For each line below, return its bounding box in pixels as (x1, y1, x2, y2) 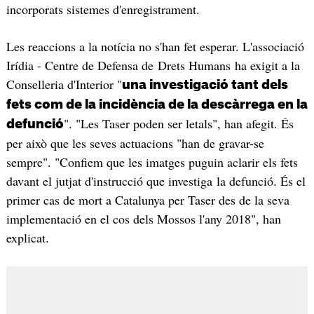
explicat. (6, 229, 49, 247)
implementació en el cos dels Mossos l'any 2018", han (6, 210, 281, 228)
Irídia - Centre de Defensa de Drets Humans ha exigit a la (6, 57, 300, 74)
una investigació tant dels (121, 78, 288, 92)
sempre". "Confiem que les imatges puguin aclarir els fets (6, 153, 298, 171)
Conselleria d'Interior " (6, 76, 122, 93)
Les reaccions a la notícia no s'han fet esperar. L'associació (6, 38, 304, 55)
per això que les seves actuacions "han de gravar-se (6, 135, 264, 152)
